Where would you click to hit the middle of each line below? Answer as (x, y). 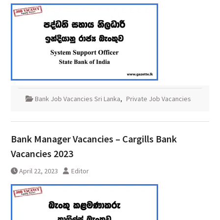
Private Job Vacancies (158, 99)
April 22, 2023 (38, 171)
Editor (80, 171)
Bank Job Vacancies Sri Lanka (77, 99)
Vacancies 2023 (42, 154)
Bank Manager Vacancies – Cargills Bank (94, 139)
